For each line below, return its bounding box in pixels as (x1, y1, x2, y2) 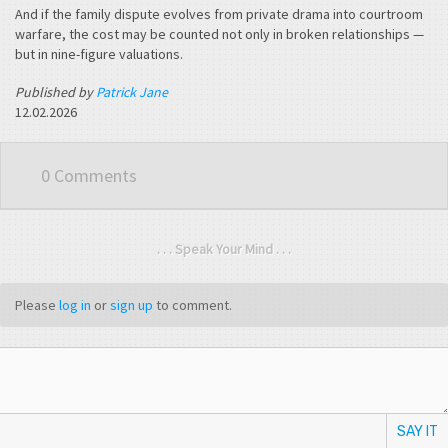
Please (15, 295, 59, 314)
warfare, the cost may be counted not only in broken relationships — (15, 25, 424, 44)
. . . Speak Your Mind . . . (157, 239, 291, 258)
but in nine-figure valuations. (15, 45, 183, 64)
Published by (15, 82, 96, 101)
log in (59, 295, 91, 314)
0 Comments (41, 163, 137, 187)
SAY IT (397, 422, 438, 440)
